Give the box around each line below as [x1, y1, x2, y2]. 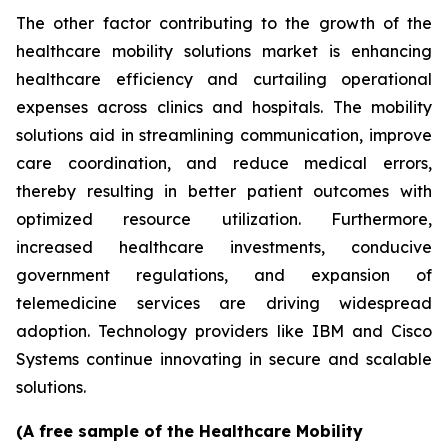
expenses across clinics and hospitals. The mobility [16, 97, 432, 118]
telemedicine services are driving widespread [16, 293, 432, 314]
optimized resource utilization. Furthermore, [16, 209, 432, 230]
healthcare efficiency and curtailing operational [16, 69, 432, 90]
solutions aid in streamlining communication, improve [16, 125, 432, 146]
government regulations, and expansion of [16, 265, 432, 286]
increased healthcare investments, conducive [16, 237, 432, 258]
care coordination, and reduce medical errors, [16, 153, 432, 174]
